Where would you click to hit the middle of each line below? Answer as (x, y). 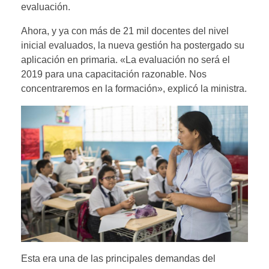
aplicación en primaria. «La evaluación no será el (125, 60)
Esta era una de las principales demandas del (118, 258)
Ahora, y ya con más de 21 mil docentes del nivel (125, 31)
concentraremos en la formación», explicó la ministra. (134, 89)
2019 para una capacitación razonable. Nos (114, 74)
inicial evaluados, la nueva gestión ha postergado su (133, 46)
